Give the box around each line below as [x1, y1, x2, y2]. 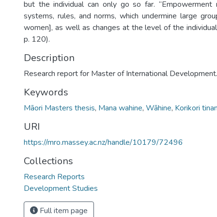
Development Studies [24, 183, 98, 194]
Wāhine [146, 103, 171, 113]
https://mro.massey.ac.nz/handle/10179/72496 [24, 137, 183, 148]
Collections [24, 155, 73, 168]
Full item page [38, 205, 88, 216]
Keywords [24, 86, 68, 99]
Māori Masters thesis [24, 103, 95, 113]
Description [24, 51, 75, 64]
